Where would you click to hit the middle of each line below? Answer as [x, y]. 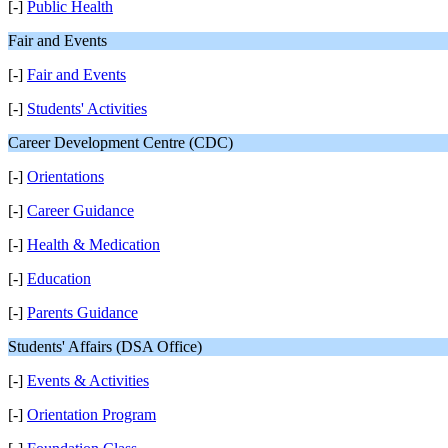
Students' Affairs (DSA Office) [105, 346]
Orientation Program [91, 414]
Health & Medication [93, 244]
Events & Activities [88, 380]
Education [59, 278]
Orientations [65, 176]
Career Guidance [80, 210]
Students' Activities [87, 108]
